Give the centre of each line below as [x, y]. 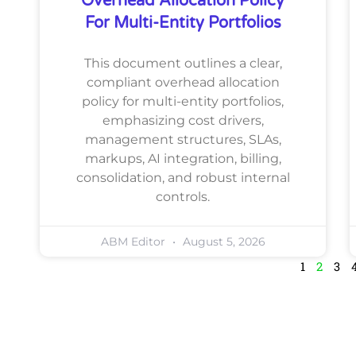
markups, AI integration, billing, [183, 158]
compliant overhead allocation [183, 82]
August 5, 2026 [222, 241]
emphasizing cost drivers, [183, 120]
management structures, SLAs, [183, 139]
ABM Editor [134, 241]
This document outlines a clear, [183, 63]
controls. [183, 196]
